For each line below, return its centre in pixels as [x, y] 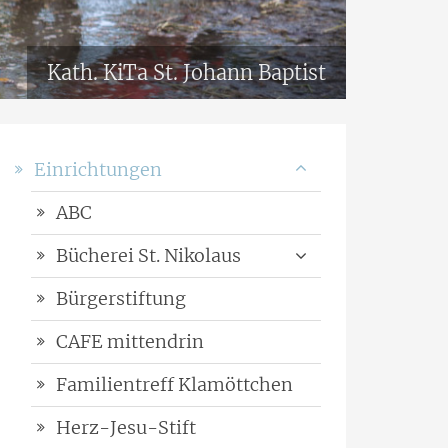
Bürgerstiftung [121, 299]
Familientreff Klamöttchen [174, 385]
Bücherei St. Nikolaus [148, 256]
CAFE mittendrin [130, 342]
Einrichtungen [98, 170]
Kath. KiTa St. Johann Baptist [186, 73]
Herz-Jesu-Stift [126, 428]
